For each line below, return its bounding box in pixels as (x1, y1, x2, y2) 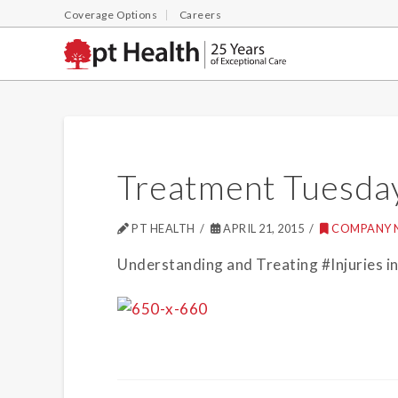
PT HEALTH (129, 221, 195, 235)
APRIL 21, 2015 (220, 221, 305, 235)
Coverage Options (64, 8, 157, 21)
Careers (179, 8, 221, 21)
